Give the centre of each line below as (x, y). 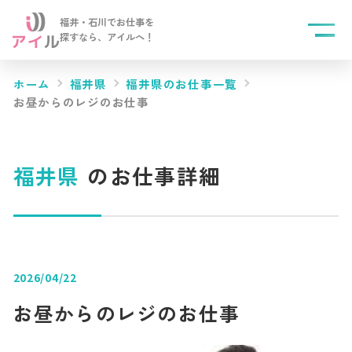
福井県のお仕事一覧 (181, 84)
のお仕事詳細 (150, 176)
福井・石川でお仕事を (107, 22)
